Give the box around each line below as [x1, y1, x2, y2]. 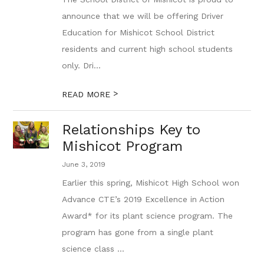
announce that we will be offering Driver [62, 11, 224, 21]
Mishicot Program [62, 138, 183, 154]
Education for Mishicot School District [62, 28, 215, 37]
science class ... [62, 244, 125, 253]
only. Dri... [62, 61, 101, 70]
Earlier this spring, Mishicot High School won [62, 178, 240, 187]
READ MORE [62, 90, 114, 99]
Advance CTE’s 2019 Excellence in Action [62, 194, 225, 204]
